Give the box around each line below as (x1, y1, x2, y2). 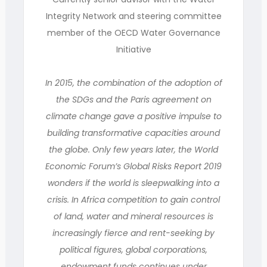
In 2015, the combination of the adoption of (45, 77, 222, 89)
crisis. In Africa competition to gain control (47, 194, 220, 206)
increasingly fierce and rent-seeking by (52, 227, 215, 239)
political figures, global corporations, (60, 244, 207, 256)
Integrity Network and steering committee (45, 10, 222, 22)
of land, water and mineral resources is (54, 210, 213, 222)
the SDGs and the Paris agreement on (55, 94, 212, 105)
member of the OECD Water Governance (46, 27, 221, 39)
